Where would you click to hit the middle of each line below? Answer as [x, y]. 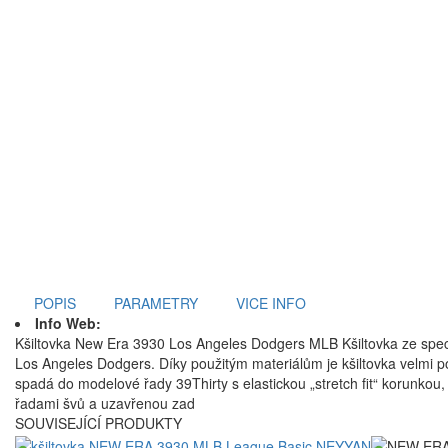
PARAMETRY [156, 303]
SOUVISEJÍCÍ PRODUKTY [98, 423]
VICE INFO [271, 303]
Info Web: [68, 323]
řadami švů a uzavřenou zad [105, 403]
